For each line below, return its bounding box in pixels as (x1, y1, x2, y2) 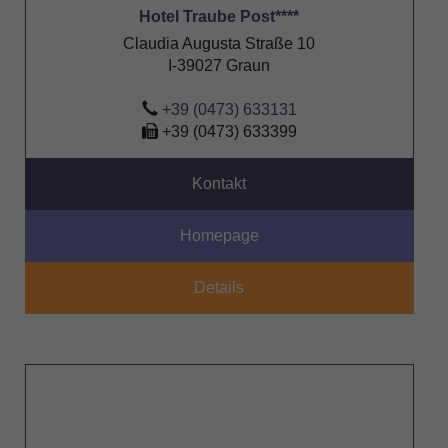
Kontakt (191, 174, 246, 192)
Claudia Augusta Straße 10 (123, 34, 316, 52)
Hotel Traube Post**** (139, 7, 300, 25)
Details (194, 278, 245, 296)
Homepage (179, 226, 259, 244)
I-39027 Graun (168, 56, 271, 74)
